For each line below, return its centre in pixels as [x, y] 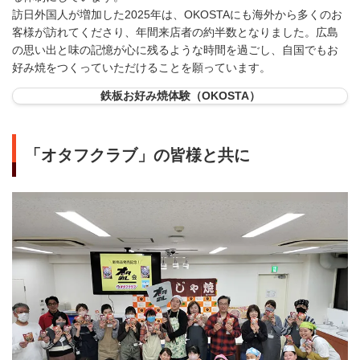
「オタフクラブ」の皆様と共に [137, 155]
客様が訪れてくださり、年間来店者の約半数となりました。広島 [175, 33]
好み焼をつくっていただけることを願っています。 [141, 68]
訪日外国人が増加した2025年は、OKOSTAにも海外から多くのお [177, 15]
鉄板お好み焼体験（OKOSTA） [180, 96]
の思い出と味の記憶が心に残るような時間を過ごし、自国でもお [175, 50]
